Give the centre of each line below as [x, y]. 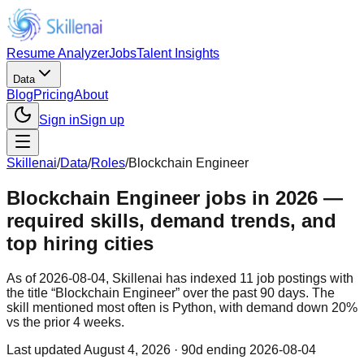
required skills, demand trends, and [171, 220]
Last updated [44, 349]
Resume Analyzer [58, 53]
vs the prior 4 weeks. [65, 322]
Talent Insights [178, 53]
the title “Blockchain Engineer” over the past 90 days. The [171, 292]
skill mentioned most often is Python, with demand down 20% [182, 307]
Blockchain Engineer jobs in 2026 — [175, 197]
